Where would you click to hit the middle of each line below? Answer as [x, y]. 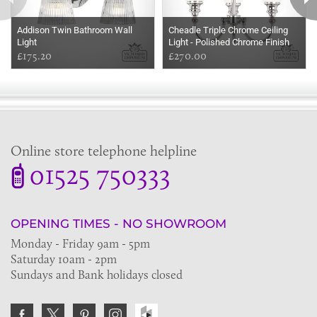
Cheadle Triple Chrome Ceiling [228, 30]
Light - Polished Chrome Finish [229, 42]
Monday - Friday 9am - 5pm [80, 243]
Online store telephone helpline [104, 151]
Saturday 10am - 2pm [64, 259]
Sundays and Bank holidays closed [97, 275]
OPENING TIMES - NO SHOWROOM [119, 224]
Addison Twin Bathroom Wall [75, 30]
